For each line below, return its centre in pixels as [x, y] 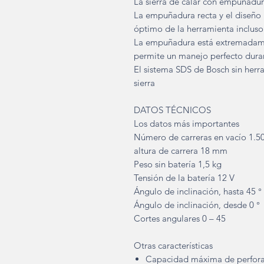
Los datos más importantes [187, 123]
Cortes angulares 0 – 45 [180, 218]
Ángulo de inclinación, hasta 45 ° [198, 191]
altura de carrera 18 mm [181, 151]
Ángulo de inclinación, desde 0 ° [197, 205]
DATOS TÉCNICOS [172, 110]
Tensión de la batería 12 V [184, 178]
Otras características [173, 245]
